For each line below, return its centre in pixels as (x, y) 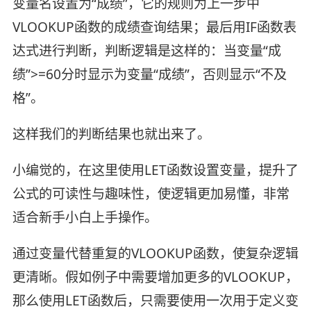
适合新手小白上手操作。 (85, 217)
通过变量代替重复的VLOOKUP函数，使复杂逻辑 (155, 253)
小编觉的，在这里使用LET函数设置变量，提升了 (155, 170)
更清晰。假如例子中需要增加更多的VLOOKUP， (155, 277)
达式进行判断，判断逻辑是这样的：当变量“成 (146, 51)
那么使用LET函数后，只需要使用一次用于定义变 (155, 300)
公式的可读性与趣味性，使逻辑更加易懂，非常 (151, 194)
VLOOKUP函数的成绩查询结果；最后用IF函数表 (154, 27)
